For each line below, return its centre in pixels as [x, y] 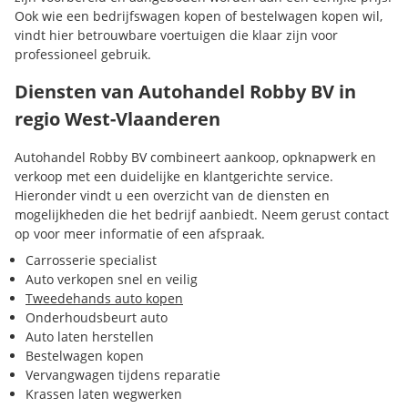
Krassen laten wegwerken [104, 394]
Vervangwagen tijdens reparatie [123, 375]
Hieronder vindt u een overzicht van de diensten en [172, 195]
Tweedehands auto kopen [104, 298]
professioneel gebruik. [83, 54]
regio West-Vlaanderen [117, 119]
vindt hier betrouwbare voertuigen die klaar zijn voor [176, 35]
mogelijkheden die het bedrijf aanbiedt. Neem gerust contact [202, 214]
